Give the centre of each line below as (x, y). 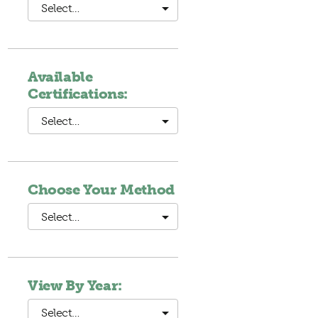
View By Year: (75, 285)
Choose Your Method (101, 190)
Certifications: (78, 94)
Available (60, 77)
